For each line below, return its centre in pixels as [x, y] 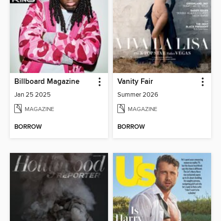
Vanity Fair [135, 82]
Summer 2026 [138, 94]
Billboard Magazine [47, 82]
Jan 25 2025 [33, 94]
